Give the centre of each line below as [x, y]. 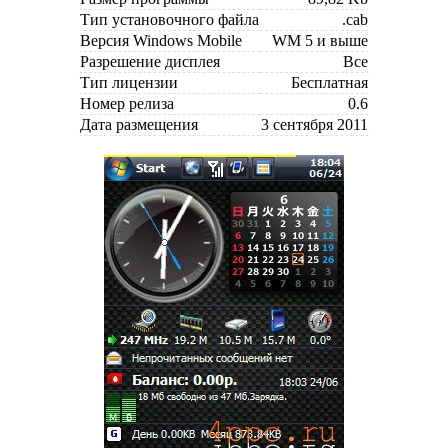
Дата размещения [139, 124]
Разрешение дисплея [150, 61]
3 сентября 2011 [314, 124]
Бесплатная [329, 82]
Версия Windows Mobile [161, 40]
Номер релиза [127, 103]
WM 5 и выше [320, 40]
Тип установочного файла [169, 19]
